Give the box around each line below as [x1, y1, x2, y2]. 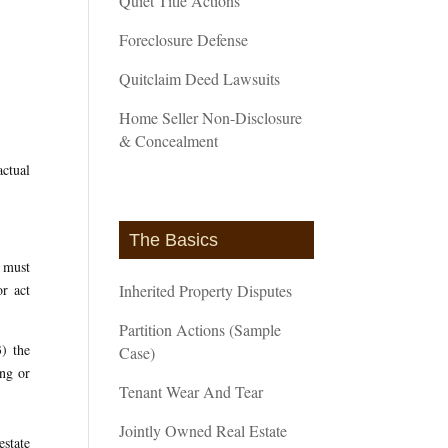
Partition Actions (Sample [119, 318, 282, 340]
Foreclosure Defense [119, 28, 249, 50]
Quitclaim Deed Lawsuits [119, 67, 281, 89]
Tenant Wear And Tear [119, 380, 264, 402]
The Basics [129, 229, 219, 250]
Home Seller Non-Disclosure [119, 106, 303, 128]
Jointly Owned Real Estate [119, 419, 288, 441]
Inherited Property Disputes [119, 279, 293, 301]
